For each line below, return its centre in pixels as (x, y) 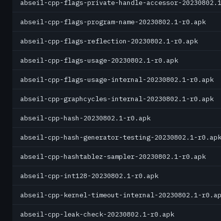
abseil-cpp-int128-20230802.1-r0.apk (89, 176)
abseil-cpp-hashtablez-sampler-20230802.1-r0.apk (113, 156)
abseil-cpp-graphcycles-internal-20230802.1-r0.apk (117, 99)
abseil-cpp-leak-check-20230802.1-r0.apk (97, 214)
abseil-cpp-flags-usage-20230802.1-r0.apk (99, 60)
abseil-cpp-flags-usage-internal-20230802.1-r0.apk (117, 79)
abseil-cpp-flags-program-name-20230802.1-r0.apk (113, 22)
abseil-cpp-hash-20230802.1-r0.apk (85, 118)
